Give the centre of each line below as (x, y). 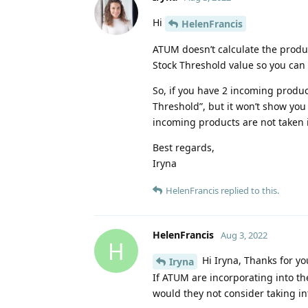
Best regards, (184, 148)
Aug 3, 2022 (244, 235)
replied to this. (249, 191)
